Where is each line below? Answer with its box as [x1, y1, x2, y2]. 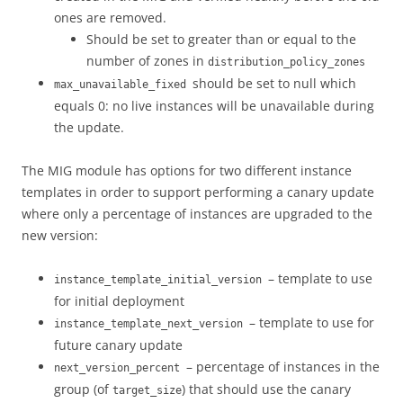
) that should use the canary [182, 381, 351, 398]
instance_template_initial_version [54, 273, 268, 286]
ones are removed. [54, 9, 166, 26]
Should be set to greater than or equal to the [86, 31, 356, 48]
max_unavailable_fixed [54, 78, 193, 91]
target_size [112, 384, 182, 397]
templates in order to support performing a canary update [22, 184, 374, 201]
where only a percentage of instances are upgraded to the [22, 205, 372, 222]
